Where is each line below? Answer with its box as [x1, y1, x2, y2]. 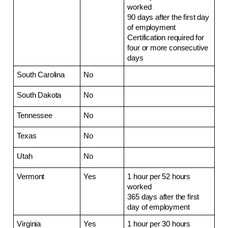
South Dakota [17, 91, 62, 99]
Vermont [17, 172, 45, 181]
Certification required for [127, 33, 204, 42]
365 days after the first [127, 192, 199, 201]
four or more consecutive [127, 43, 209, 52]
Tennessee [17, 111, 52, 120]
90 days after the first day [127, 13, 209, 21]
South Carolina [17, 70, 65, 79]
